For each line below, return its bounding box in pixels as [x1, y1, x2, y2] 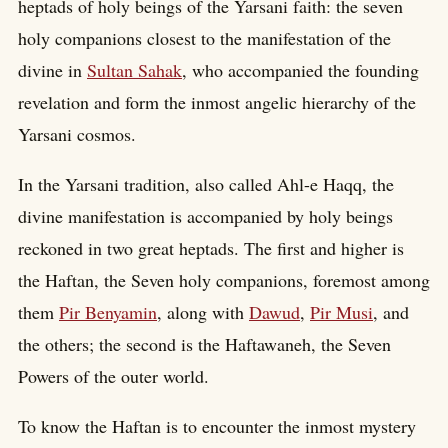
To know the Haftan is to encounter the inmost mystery [18, 414, 416, 439]
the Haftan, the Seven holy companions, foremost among [18, 268, 430, 293]
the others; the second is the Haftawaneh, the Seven [18, 332, 391, 357]
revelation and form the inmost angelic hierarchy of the [18, 90, 416, 115]
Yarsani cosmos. [18, 122, 136, 147]
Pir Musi [310, 300, 373, 325]
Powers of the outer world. [18, 364, 209, 389]
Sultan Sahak [87, 58, 182, 83]
